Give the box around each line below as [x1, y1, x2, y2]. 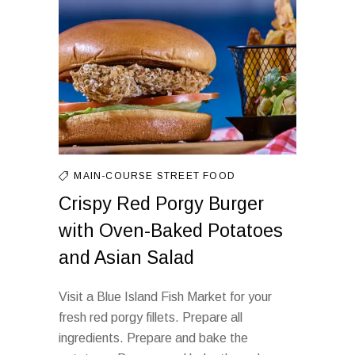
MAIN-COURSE [74, 170, 157, 181]
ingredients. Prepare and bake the [59, 331, 248, 345]
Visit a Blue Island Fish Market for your [59, 290, 272, 303]
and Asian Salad [59, 247, 194, 268]
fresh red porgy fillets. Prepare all [59, 311, 242, 324]
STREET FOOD [156, 170, 236, 181]
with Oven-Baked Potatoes [59, 220, 283, 241]
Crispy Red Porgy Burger [59, 193, 264, 214]
